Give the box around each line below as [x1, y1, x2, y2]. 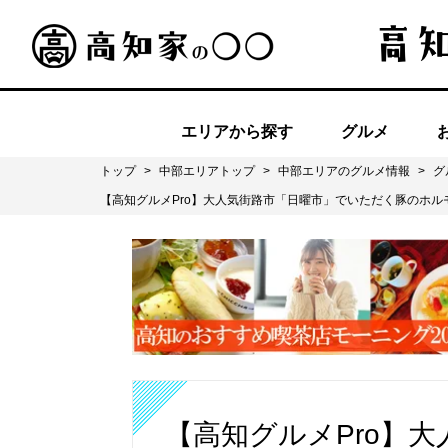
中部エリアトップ [159, 164, 255, 178]
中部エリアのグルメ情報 [278, 164, 410, 178]
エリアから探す [181, 122, 293, 140]
